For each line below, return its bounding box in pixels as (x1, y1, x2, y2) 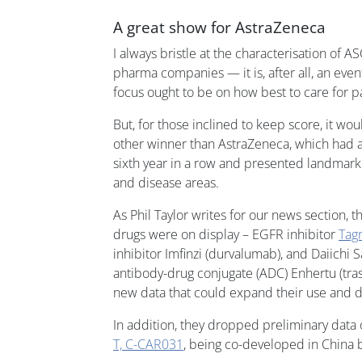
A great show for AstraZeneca (113, 15, 326, 38)
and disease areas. (113, 173, 219, 192)
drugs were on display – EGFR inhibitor (113, 225, 339, 243)
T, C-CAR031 (113, 335, 183, 353)
